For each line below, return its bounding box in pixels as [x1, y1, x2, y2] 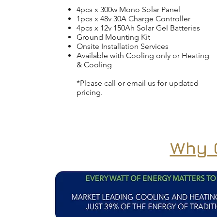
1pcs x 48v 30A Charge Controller [77, 14, 190, 23]
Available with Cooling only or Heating [77, 51, 209, 60]
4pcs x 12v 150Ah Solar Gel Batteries [77, 23, 200, 32]
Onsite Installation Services [77, 42, 169, 51]
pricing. [77, 88, 103, 97]
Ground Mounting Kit [77, 32, 150, 42]
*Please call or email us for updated [77, 78, 199, 88]
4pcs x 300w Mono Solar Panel [77, 5, 180, 14]
